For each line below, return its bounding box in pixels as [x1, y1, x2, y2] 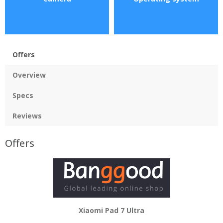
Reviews [12, 111, 42, 120]
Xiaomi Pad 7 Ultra [79, 205, 144, 215]
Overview [12, 70, 46, 80]
